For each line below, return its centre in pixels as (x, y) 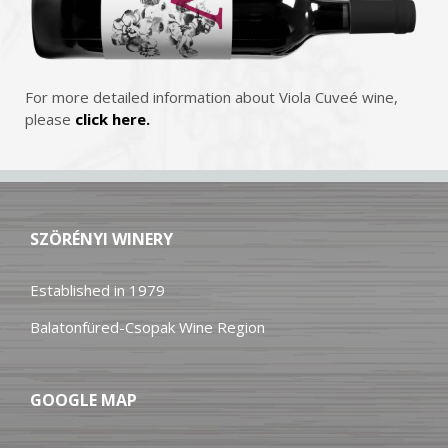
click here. (112, 119)
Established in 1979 (97, 290)
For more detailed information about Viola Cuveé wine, (211, 97)
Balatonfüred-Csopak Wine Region (147, 327)
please (50, 119)
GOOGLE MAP (83, 400)
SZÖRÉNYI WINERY (101, 239)
